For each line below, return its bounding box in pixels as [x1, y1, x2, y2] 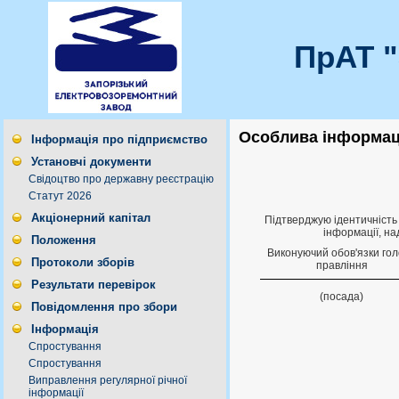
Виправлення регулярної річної [28, 374, 187, 387]
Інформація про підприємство [31, 133, 208, 146]
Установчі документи [31, 155, 151, 168]
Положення [31, 233, 96, 247]
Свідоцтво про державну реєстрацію [28, 173, 214, 185]
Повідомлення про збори [31, 300, 177, 313]
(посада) [320, 290, 363, 304]
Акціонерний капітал [31, 211, 151, 224]
